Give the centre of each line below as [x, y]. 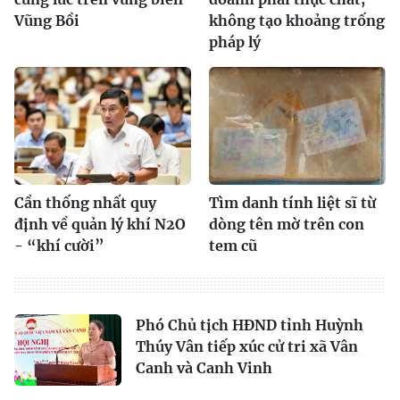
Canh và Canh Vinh [204, 367]
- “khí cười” [59, 245]
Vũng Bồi [47, 20]
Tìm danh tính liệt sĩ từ [292, 202]
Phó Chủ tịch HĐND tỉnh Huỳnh [250, 325]
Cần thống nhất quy [85, 202]
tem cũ [233, 245]
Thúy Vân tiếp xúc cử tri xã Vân [247, 346]
